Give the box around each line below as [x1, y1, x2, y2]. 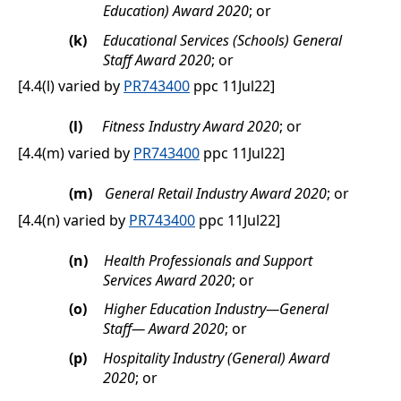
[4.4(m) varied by [18, 143, 133, 164]
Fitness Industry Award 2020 [102, 116, 280, 137]
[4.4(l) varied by [18, 76, 124, 97]
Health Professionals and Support [103, 250, 312, 270]
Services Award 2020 [102, 269, 232, 290]
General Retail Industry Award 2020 [104, 183, 327, 204]
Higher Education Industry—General [103, 299, 328, 320]
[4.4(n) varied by [18, 209, 129, 230]
